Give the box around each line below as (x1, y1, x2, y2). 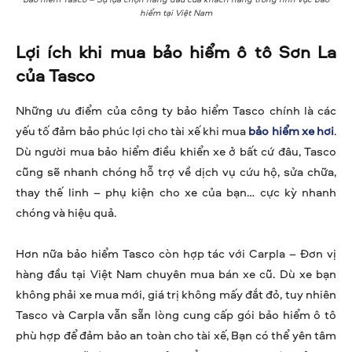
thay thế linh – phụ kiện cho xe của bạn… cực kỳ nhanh (16, 183, 336, 200)
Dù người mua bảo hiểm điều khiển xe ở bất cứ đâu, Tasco (16, 142, 336, 159)
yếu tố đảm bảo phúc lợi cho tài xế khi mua (16, 122, 249, 139)
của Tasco (16, 63, 95, 87)
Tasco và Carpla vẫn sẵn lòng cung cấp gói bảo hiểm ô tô (16, 306, 336, 323)
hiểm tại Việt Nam (140, 5, 212, 18)
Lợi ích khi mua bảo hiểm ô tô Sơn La (16, 39, 336, 64)
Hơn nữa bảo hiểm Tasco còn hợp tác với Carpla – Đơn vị (16, 244, 336, 262)
